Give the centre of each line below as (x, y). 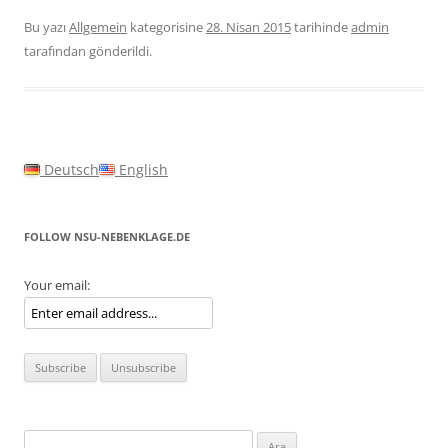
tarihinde (319, 27)
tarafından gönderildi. (88, 51)
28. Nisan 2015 (248, 27)
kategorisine (166, 27)
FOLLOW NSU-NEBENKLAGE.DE (107, 236)
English (141, 169)
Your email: (57, 285)
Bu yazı (46, 27)
